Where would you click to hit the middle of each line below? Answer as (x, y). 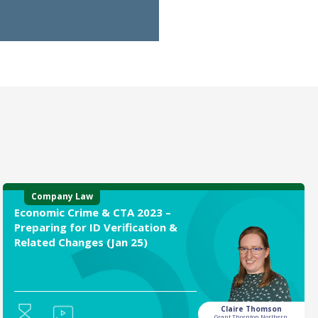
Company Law (62, 196)
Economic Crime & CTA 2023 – (92, 212)
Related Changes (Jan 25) (81, 242)
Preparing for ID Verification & (95, 227)
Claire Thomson (251, 308)
